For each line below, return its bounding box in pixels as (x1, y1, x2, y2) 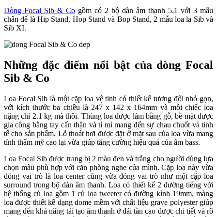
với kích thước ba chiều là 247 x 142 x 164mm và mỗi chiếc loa (4, 103, 213, 111)
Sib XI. (4, 23, 26, 32)
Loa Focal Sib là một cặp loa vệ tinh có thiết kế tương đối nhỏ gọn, (4, 94, 213, 103)
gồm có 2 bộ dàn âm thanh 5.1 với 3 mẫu (75, 6, 213, 15)
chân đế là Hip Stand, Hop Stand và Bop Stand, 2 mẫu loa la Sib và (4, 15, 213, 23)
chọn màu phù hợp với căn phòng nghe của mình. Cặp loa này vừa (4, 163, 213, 171)
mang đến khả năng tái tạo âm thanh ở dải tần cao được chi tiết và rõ (4, 206, 213, 215)
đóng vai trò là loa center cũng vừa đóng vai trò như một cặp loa (4, 171, 213, 180)
